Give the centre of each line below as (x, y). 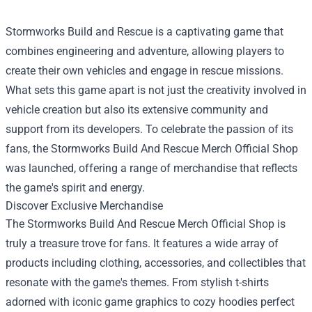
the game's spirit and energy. (75, 187)
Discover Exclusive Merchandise (84, 205)
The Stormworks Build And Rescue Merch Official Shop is (146, 224)
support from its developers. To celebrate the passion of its (149, 129)
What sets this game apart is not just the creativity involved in (156, 90)
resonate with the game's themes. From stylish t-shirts (137, 282)
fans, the (28, 148)
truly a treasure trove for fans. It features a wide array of (142, 243)
